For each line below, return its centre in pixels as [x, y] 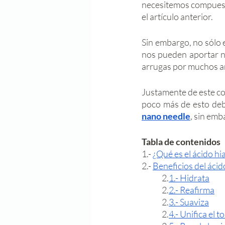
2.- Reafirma [192, 190]
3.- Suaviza [189, 202]
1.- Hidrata [189, 178]
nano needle [166, 116]
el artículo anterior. [178, 17]
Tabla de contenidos [182, 142]
